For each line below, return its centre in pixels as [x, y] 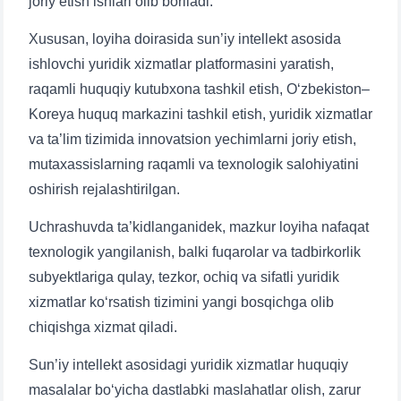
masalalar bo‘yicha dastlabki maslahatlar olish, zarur [195, 390]
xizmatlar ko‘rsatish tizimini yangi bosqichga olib [181, 302]
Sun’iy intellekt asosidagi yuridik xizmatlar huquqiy [188, 365]
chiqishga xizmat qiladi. [103, 327]
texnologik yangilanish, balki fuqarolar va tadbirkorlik [195, 252]
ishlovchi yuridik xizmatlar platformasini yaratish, [181, 64]
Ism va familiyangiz [102, 357]
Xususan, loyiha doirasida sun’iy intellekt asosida [185, 39]
